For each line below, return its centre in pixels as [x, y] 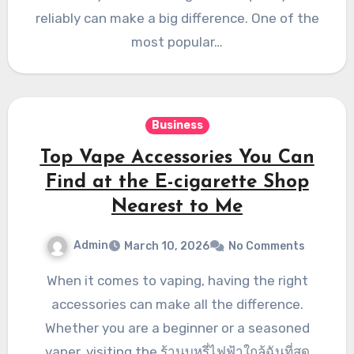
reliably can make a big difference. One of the [177, 18]
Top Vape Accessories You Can [177, 158]
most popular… [177, 41]
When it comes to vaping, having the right [52, 280]
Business [177, 125]
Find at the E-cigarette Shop [177, 182]
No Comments [266, 246]
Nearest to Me [177, 207]
